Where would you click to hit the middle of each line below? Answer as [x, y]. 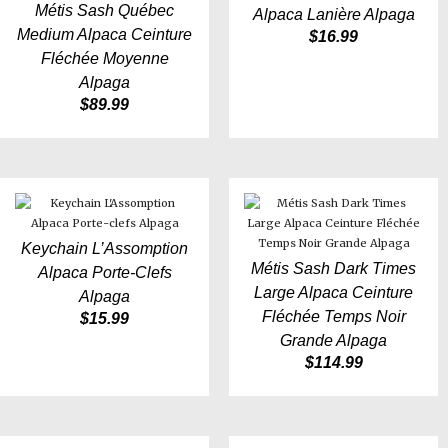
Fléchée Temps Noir [333, 317]
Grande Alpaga [333, 341]
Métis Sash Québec [104, 11]
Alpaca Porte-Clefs [104, 273]
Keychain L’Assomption [104, 249]
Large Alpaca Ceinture [333, 293]
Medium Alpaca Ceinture [104, 35]
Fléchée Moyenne [104, 59]
